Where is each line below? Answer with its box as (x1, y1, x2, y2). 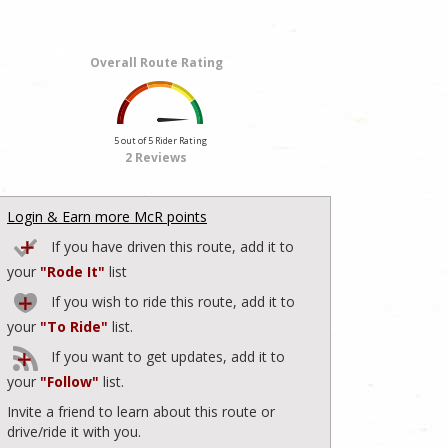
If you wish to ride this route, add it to (47, 291, 295, 311)
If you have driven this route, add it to (47, 236, 294, 256)
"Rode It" (40, 261, 105, 281)
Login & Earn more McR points (7, 206, 207, 226)
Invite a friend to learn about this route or (7, 401, 275, 421)
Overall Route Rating (89, 53, 223, 71)
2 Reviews (125, 148, 187, 166)
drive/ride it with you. (7, 421, 141, 441)
